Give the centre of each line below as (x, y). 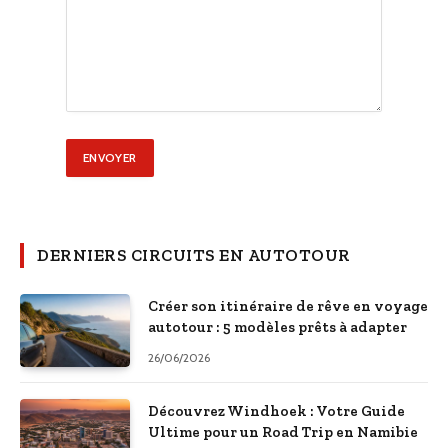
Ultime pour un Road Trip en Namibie (283, 432)
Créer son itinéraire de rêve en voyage (288, 306)
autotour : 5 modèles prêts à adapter (277, 327)
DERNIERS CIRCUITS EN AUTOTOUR (194, 255)
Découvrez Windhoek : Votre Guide (276, 411)
